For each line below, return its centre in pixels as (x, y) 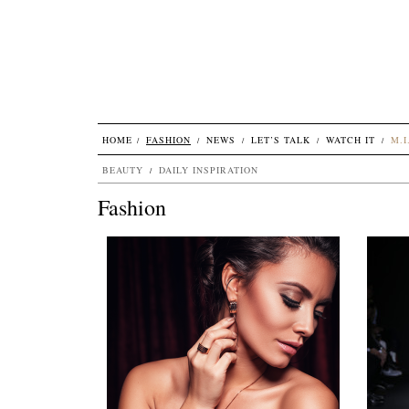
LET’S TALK (281, 140)
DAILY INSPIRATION (209, 170)
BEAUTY (123, 170)
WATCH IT (351, 140)
